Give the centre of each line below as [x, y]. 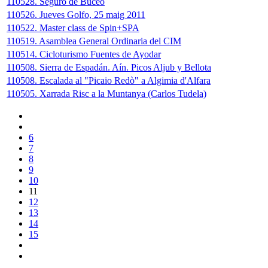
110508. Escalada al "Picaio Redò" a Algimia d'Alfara [109, 81]
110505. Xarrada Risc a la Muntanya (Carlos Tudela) [106, 94]
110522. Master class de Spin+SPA [73, 28]
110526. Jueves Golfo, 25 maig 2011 [76, 15]
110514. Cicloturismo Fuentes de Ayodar [84, 54]
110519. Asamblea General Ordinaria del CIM [94, 41]
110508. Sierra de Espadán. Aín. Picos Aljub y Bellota [109, 68]
